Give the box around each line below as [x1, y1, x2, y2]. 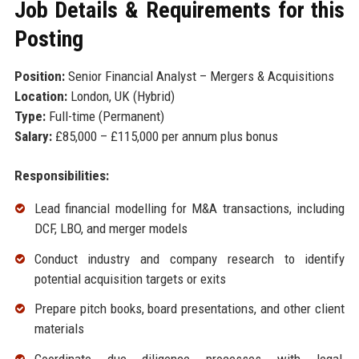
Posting [14, 25, 83, 52]
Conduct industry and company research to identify [34, 250, 345, 267]
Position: [14, 67, 65, 84]
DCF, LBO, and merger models [34, 220, 188, 236]
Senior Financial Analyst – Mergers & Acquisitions [64, 67, 334, 84]
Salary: [14, 127, 52, 144]
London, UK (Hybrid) [67, 87, 175, 104]
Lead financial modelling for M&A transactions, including [34, 200, 345, 216]
